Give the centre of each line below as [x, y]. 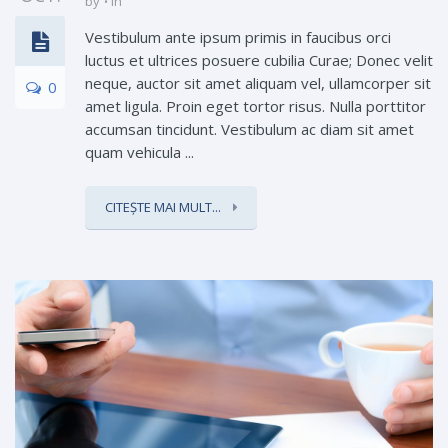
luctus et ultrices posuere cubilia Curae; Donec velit [259, 59]
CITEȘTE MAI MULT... [164, 206]
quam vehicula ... [139, 151]
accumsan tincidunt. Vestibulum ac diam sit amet [249, 128]
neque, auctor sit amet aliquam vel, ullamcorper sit [258, 82]
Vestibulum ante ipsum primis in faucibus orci [238, 36]
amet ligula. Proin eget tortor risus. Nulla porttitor [255, 105]
